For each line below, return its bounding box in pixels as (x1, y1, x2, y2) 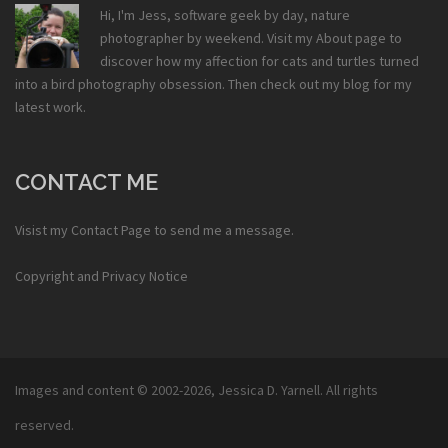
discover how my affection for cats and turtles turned (100, 52, 419, 70)
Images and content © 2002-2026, (15, 381, 218, 399)
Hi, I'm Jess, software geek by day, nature (100, 6, 350, 24)
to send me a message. (151, 221, 294, 239)
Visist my (15, 221, 71, 239)
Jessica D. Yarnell (218, 381, 320, 399)
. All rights (320, 381, 378, 399)
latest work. (15, 98, 86, 116)
